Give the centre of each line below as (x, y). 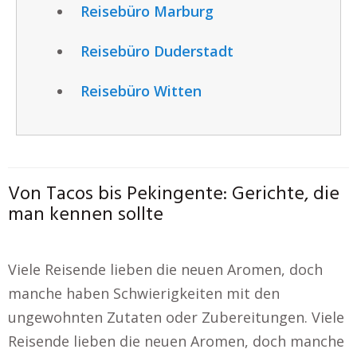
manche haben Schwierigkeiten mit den (144, 293)
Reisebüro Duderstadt (157, 51)
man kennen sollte (86, 215)
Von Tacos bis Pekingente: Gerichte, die (174, 194)
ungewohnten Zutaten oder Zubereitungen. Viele (176, 317)
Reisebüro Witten (141, 90)
